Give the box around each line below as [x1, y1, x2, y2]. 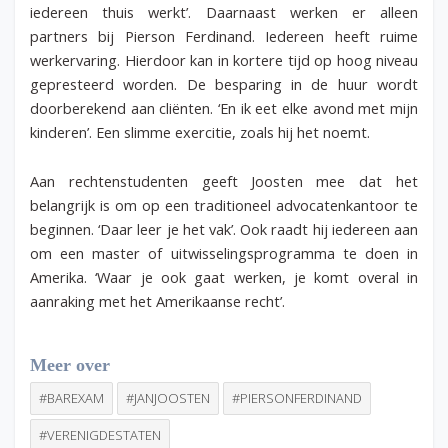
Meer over [30, 354, 110, 375]
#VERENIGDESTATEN [39, 425, 161, 444]
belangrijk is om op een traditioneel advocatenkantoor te [30, 195, 418, 216]
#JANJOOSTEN [126, 388, 210, 407]
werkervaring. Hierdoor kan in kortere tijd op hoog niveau [30, 49, 418, 70]
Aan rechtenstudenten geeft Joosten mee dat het [30, 171, 418, 192]
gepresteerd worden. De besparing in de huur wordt [30, 73, 418, 94]
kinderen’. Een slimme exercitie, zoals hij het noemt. [30, 121, 374, 142]
